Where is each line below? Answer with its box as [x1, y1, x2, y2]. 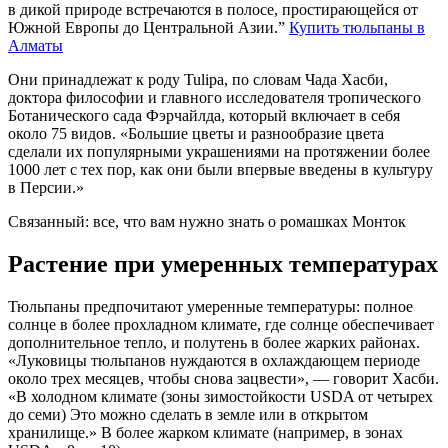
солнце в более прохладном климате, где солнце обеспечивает [8, 315, 434, 333]
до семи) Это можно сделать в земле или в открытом [8, 405, 368, 423]
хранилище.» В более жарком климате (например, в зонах [8, 423, 403, 441]
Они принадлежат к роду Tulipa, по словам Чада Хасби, [8, 70, 388, 88]
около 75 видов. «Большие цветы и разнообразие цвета [8, 124, 384, 142]
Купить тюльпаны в [289, 18, 425, 36]
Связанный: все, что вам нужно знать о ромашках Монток [8, 212, 406, 230]
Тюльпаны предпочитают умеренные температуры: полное [8, 297, 413, 315]
